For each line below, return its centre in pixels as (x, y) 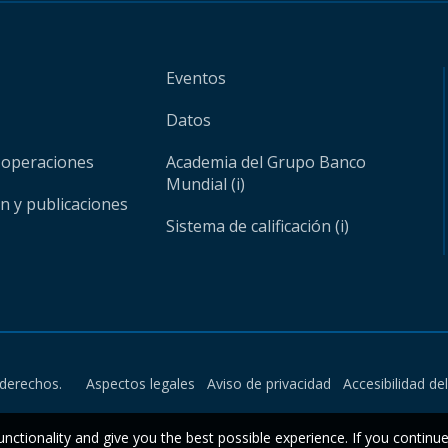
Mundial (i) (206, 184)
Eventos (196, 78)
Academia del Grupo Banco (266, 162)
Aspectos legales (140, 383)
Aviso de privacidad (269, 383)
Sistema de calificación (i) (258, 226)
